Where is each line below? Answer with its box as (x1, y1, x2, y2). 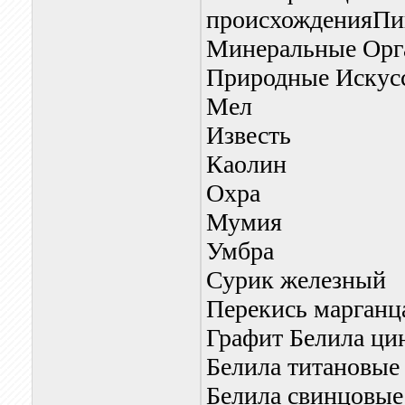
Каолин (205, 150, 287, 178)
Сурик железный (205, 266, 386, 294)
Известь (205, 121, 291, 149)
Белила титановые (205, 353, 400, 381)
